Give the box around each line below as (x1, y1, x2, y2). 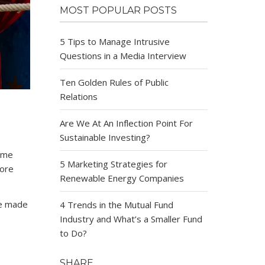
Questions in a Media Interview (60, 50, 186, 62)
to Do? (60, 227, 87, 239)
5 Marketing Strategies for (60, 158, 167, 170)
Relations (60, 91, 98, 102)
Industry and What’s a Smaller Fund (60, 213, 202, 225)
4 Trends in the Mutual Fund (60, 199, 173, 211)
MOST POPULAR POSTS (60, 5, 177, 16)
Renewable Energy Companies (60, 172, 184, 184)
